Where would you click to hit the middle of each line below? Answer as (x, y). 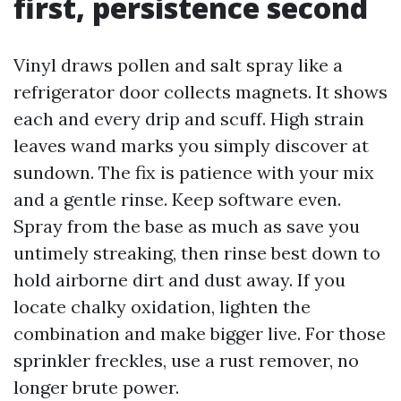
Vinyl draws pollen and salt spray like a (178, 65)
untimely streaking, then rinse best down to (197, 253)
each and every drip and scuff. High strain (189, 119)
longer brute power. (96, 387)
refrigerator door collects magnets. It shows (200, 92)
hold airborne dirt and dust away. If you (179, 280)
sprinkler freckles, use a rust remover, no (186, 360)
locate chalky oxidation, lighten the (162, 307)
